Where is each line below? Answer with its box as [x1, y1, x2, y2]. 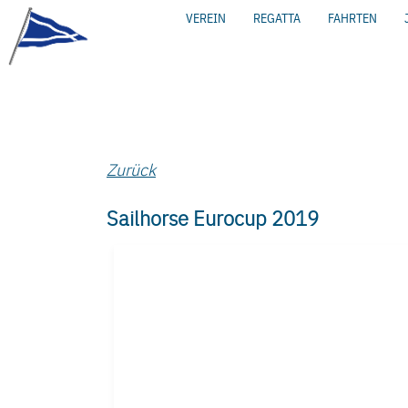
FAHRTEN [327, 10, 377, 26]
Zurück [107, 158, 156, 180]
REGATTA [252, 10, 301, 26]
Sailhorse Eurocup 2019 [107, 204, 319, 231]
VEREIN [185, 10, 226, 26]
